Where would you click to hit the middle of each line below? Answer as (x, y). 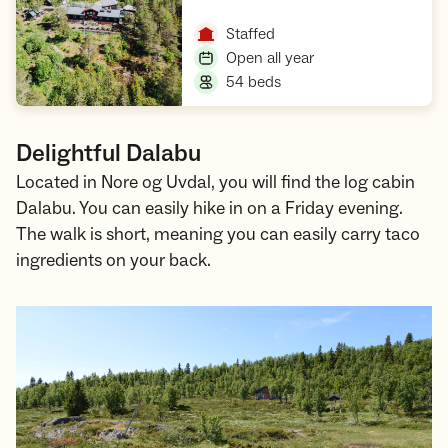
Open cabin (262, 17)
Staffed (251, 34)
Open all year (270, 58)
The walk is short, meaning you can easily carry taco (218, 235)
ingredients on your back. (113, 261)
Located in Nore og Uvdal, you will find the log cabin (215, 183)
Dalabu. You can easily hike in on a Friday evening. (209, 209)
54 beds (254, 82)
